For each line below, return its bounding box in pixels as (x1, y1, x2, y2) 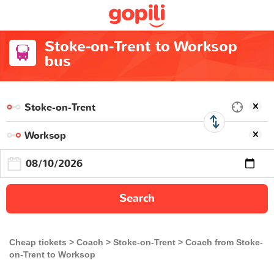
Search (119, 191, 155, 206)
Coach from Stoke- (185, 237, 263, 247)
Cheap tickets (9, 237, 67, 247)
